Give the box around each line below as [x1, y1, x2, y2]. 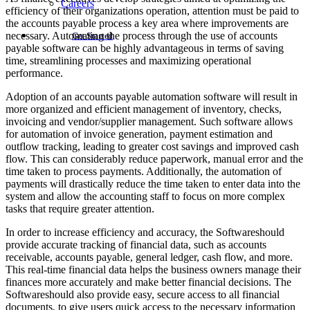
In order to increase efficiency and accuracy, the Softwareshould [6, 226, 284, 239]
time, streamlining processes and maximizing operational [6, 55, 251, 67]
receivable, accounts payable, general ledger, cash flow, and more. [6, 251, 293, 264]
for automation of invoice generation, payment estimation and [6, 128, 273, 140]
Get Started [72, 31, 113, 41]
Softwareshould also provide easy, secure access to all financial [6, 289, 280, 301]
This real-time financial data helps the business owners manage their [6, 264, 301, 276]
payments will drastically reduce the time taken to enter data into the [6, 178, 300, 190]
